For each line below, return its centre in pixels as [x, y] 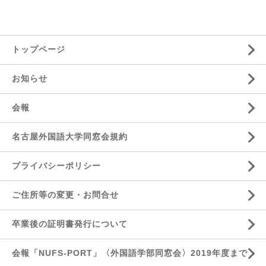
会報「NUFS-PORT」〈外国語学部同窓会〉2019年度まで [130, 253]
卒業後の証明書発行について [70, 224]
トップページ [39, 49]
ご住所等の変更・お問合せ [65, 195]
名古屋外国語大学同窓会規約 [70, 137]
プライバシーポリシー [56, 166]
